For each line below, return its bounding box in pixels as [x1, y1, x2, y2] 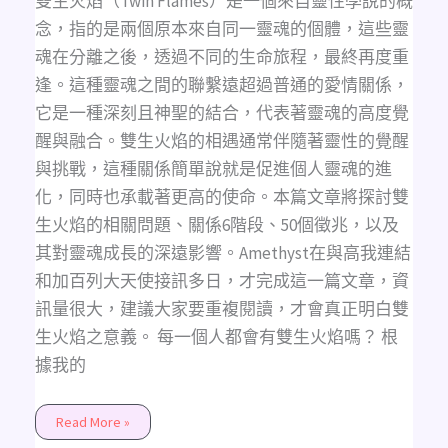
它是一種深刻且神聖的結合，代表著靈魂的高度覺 [34, 101, 409, 124]
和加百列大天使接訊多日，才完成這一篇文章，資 [34, 269, 409, 292]
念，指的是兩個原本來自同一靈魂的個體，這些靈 [34, 17, 409, 40]
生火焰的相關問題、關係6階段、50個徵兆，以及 [34, 213, 399, 236]
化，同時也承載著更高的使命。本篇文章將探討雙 [34, 185, 409, 208]
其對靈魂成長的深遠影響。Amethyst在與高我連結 [34, 241, 411, 264]
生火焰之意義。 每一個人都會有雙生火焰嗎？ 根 [34, 325, 398, 348]
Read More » [55, 413, 130, 432]
